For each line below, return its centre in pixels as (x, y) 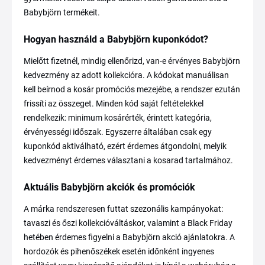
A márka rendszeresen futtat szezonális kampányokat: (123, 209)
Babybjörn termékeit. (62, 12)
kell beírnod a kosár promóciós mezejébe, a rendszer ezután (132, 89)
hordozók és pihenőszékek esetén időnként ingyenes (119, 251)
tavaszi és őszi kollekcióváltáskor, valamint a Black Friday (128, 223)
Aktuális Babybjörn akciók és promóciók (109, 187)
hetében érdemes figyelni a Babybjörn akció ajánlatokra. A (129, 237)
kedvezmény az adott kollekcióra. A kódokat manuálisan (126, 75)
